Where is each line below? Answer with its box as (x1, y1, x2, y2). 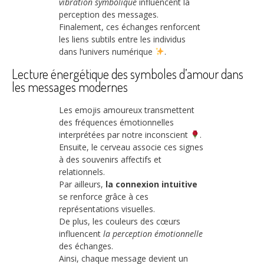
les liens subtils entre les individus (59, 33, 186, 45)
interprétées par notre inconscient (59, 129, 190, 141)
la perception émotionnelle (103, 228, 203, 240)
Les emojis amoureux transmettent (59, 104, 194, 116)
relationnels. (59, 166, 105, 178)
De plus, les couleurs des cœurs (59, 216, 180, 227)
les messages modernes (12, 78, 128, 95)
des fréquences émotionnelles (59, 117, 174, 128)
